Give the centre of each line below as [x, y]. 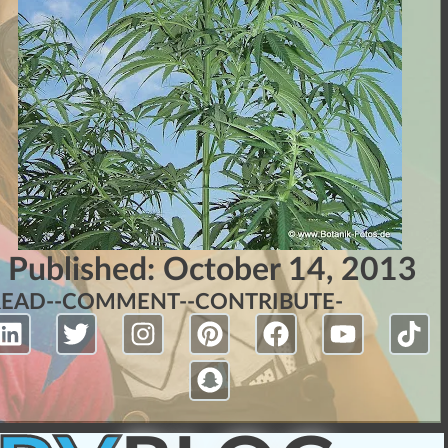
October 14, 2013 [289, 270]
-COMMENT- [121, 302]
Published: [85, 270]
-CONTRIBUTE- [265, 302]
